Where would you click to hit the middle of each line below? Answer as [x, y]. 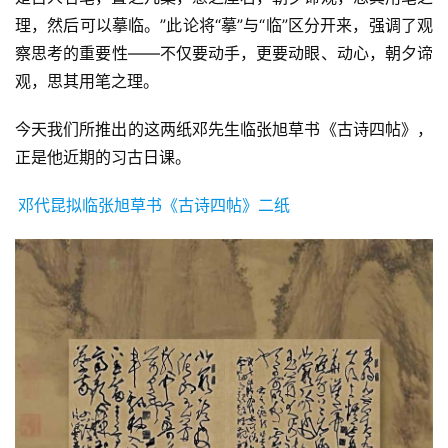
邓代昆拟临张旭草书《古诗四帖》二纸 [154, 205]
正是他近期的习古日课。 [103, 157]
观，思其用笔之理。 [87, 81]
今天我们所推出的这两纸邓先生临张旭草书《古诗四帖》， [224, 129]
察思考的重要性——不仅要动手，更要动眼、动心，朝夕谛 [224, 53]
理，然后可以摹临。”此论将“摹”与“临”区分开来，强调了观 [224, 25]
